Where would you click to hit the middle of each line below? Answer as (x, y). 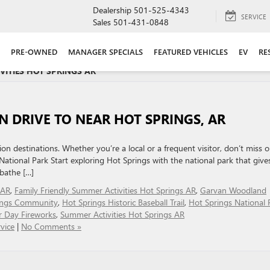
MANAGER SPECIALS (105, 52)
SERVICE (254, 17)
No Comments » (51, 226)
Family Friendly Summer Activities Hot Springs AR (105, 190)
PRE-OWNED (34, 52)
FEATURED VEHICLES (191, 52)
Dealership (112, 10)
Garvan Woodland (233, 190)
